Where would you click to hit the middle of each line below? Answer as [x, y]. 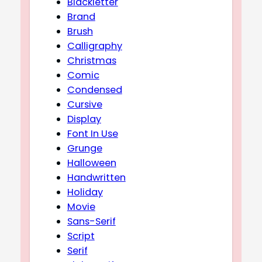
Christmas [92, 60]
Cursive [85, 104]
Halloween [92, 163]
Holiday [85, 192]
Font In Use [92, 133]
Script [81, 236]
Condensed [94, 89]
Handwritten [96, 177]
